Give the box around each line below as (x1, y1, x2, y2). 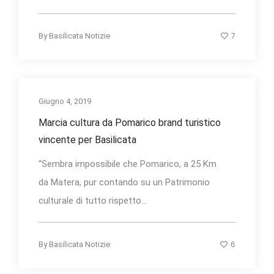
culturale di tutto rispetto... (39, 195, 147, 207)
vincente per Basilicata (39, 134, 136, 146)
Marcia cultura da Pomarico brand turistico (39, 117, 221, 129)
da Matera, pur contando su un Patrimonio (39, 177, 210, 188)
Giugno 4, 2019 (39, 97, 91, 106)
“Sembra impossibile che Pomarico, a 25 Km (39, 158, 217, 170)
